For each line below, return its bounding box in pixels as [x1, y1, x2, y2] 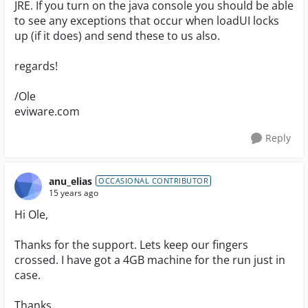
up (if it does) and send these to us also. [14, 28, 220, 43]
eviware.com [14, 104, 80, 119]
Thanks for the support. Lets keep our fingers [14, 237, 248, 252]
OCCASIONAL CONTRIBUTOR [98, 175, 208, 186]
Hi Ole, [14, 207, 48, 222]
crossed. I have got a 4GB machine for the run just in [14, 252, 285, 267]
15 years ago [49, 186, 98, 199]
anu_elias [49, 174, 92, 188]
